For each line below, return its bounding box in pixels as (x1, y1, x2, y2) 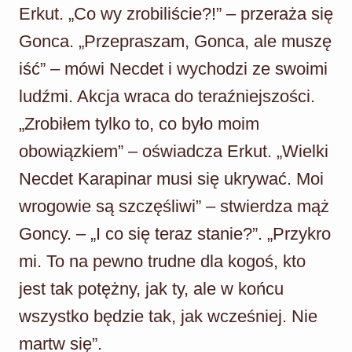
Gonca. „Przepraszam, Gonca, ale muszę (19, 31, 332, 51)
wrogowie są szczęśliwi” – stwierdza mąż (19, 196, 329, 216)
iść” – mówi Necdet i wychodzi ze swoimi (19, 58, 328, 79)
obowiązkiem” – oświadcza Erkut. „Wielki (19, 141, 328, 161)
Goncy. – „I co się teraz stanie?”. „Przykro (19, 223, 331, 244)
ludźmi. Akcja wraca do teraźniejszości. (19, 86, 315, 106)
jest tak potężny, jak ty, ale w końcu (19, 278, 284, 299)
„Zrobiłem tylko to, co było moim (19, 113, 259, 134)
